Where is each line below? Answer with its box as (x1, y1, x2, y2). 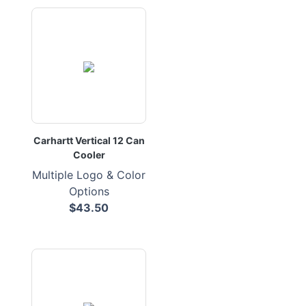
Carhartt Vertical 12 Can (33, 135, 145, 146)
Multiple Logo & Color (32, 168, 145, 182)
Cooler (72, 149, 105, 161)
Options (68, 184, 109, 198)
